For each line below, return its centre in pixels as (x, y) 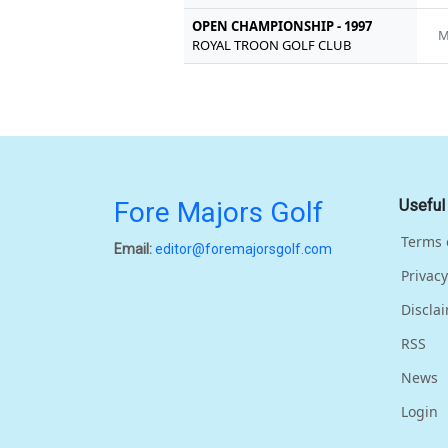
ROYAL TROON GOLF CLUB (272, 44)
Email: (133, 248)
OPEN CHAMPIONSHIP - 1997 (282, 25)
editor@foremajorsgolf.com (243, 248)
